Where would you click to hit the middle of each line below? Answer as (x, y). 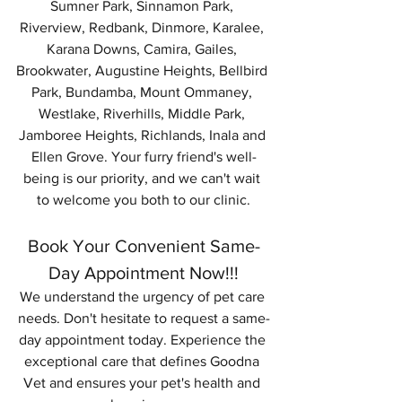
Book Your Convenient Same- (144, 245)
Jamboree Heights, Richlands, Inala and (144, 135)
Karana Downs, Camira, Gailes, (144, 48)
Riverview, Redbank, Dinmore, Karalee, (144, 27)
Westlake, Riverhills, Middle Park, (144, 113)
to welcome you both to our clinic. (144, 199)
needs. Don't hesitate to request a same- (144, 318)
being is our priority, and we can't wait (144, 178)
